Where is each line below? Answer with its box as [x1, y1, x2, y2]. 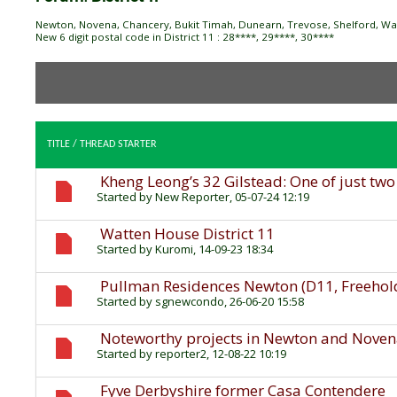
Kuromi [155, 241, 193, 258]
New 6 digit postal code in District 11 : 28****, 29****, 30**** [35, 29, 334, 43]
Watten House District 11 [100, 223, 275, 245]
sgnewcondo [155, 293, 224, 310]
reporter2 [155, 346, 206, 362]
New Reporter [155, 189, 230, 206]
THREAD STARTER [80, 139, 157, 151]
